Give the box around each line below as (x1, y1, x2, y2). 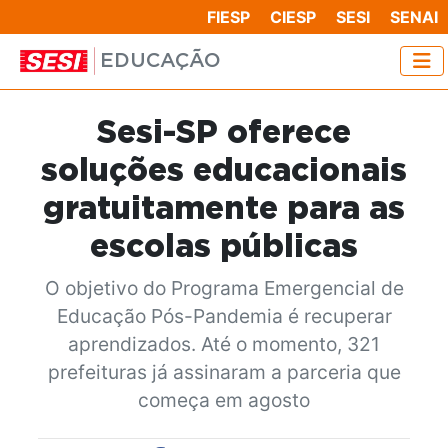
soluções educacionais (41, 154, 407, 187)
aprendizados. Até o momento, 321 (68, 331, 380, 356)
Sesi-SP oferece (97, 116, 351, 149)
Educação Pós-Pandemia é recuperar (56, 303, 392, 328)
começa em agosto (138, 387, 310, 412)
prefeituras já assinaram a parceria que (47, 359, 401, 384)
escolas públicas (90, 230, 358, 263)
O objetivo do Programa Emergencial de (44, 275, 404, 300)
